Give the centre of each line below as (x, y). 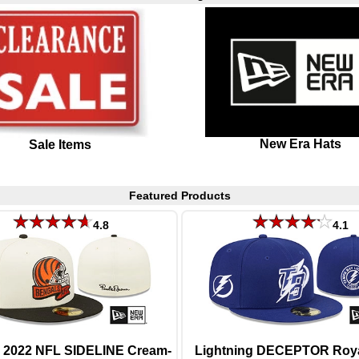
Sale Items (60, 144)
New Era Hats (300, 144)
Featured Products (179, 196)
